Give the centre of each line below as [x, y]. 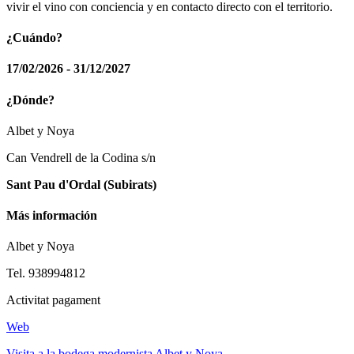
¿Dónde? [30, 100]
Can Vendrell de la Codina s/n [81, 157]
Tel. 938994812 [46, 273]
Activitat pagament [53, 300]
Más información [52, 216]
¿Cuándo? [34, 38]
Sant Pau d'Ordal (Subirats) [81, 184]
